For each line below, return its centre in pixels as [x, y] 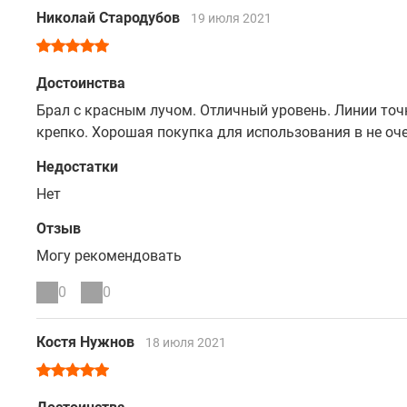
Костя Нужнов [87, 342]
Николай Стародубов [110, 18]
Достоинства [81, 83]
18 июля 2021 [186, 342]
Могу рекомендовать [109, 256]
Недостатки [77, 167]
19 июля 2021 [231, 18]
